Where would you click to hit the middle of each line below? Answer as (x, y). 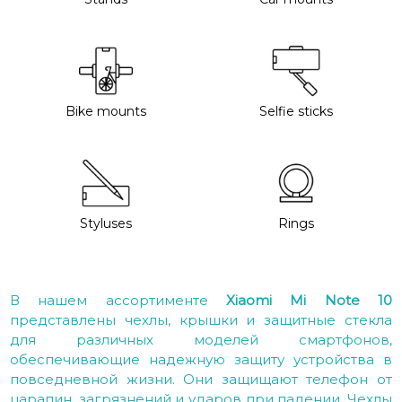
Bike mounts (105, 111)
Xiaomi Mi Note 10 (309, 300)
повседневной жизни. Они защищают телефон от (201, 379)
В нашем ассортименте (118, 300)
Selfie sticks (297, 111)
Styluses (105, 223)
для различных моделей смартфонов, (201, 340)
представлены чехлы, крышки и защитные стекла (201, 320)
